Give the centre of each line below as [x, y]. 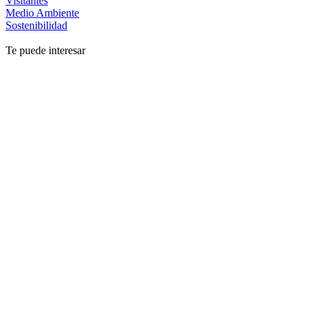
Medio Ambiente [42, 13]
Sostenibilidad [36, 26]
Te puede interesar [45, 51]
